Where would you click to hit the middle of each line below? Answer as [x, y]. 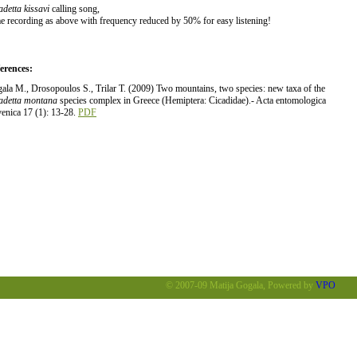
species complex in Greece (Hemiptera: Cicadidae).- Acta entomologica [192, 101]
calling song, [75, 9]
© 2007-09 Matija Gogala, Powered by [241, 286]
